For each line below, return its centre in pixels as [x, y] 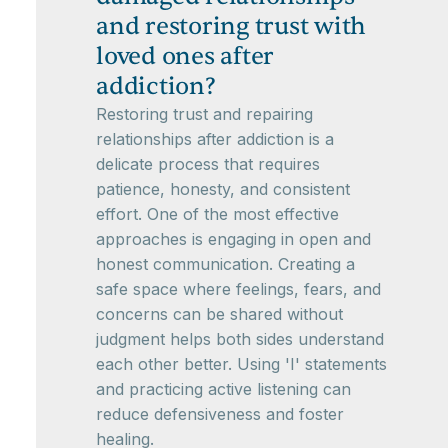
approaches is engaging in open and [233, 238]
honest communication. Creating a [225, 263]
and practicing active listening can [223, 388]
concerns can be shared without [219, 313]
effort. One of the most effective [217, 213]
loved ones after [185, 56]
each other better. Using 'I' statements [241, 363]
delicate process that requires [208, 163]
